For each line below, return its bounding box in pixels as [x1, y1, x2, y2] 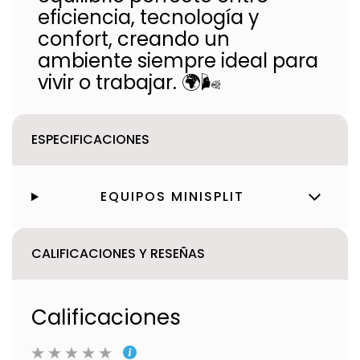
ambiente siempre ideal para [38, 47, 318, 74]
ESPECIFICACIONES [31, 130, 149, 149]
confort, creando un [38, 26, 230, 52]
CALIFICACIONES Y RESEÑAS [31, 244, 205, 263]
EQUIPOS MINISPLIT [100, 187, 245, 206]
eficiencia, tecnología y [38, 4, 260, 31]
